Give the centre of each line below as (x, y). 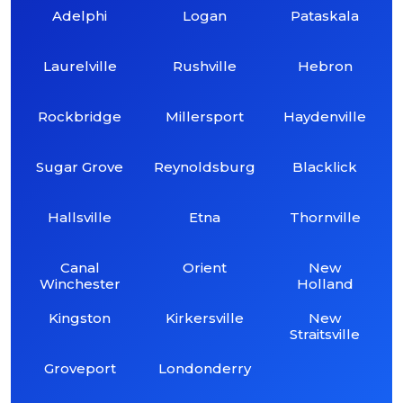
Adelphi (80, 15)
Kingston (80, 318)
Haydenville (325, 116)
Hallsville (80, 217)
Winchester (80, 283)
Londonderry (205, 368)
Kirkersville (205, 318)
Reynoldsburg (205, 166)
